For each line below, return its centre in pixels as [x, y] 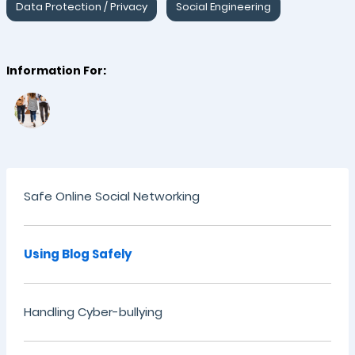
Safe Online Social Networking [111, 196]
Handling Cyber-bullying [93, 312]
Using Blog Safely [78, 254]
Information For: [56, 71]
